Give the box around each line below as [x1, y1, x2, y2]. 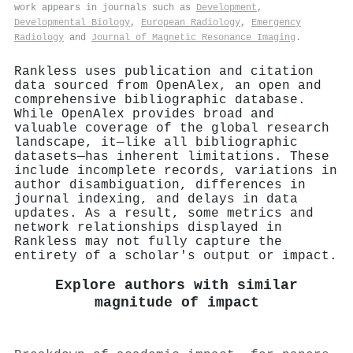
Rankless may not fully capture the [14, 234, 282, 249]
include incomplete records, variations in [14, 163, 337, 178]
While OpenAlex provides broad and [14, 106, 274, 121]
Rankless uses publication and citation [14, 64, 314, 79]
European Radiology [141, 17, 240, 28]
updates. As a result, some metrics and [14, 206, 314, 221]
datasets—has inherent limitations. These [14, 149, 329, 164]
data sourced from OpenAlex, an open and [14, 78, 321, 93]
